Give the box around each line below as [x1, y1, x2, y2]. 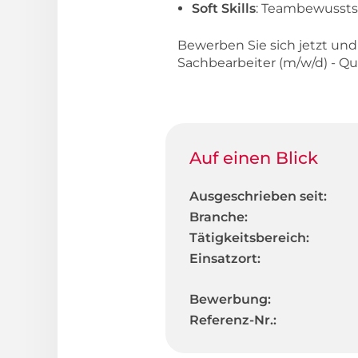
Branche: [189, 209, 248, 225]
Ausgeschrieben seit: [189, 188, 327, 204]
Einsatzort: [189, 250, 261, 266]
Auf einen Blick [189, 147, 318, 168]
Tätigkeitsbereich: [189, 229, 309, 245]
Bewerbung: [189, 291, 271, 307]
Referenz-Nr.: [189, 312, 276, 328]
